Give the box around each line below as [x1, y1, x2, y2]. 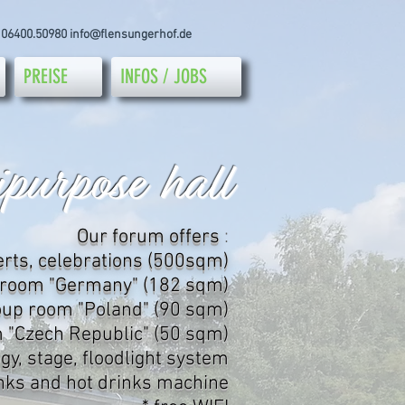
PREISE [24, 64, 68, 89]
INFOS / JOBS [120, 64, 207, 89]
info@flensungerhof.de [70, 27, 192, 42]
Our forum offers [77, 225, 220, 250]
